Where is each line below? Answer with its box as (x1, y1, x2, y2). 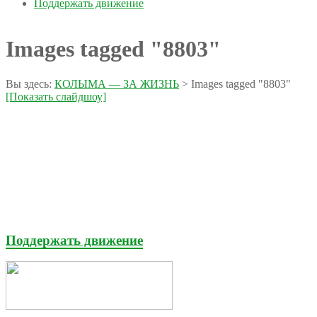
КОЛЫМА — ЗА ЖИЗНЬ (54, 77, 179, 90)
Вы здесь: (6, 77, 52, 90)
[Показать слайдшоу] (6, 90, 106, 103)
